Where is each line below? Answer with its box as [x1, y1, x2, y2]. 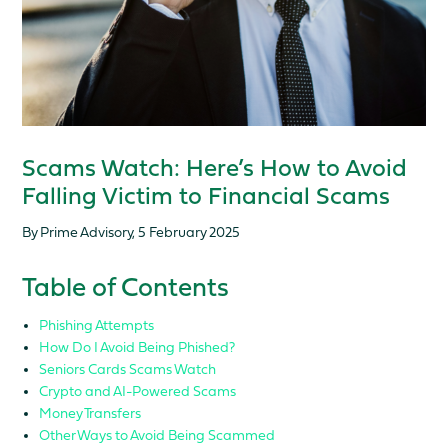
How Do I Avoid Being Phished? [39, 339, 236, 356]
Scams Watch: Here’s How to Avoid [22, 158, 408, 183]
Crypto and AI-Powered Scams [39, 383, 237, 400]
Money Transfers [39, 405, 142, 422]
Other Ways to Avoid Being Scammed [39, 427, 276, 444]
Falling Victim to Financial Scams [22, 186, 391, 211]
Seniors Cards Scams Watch [39, 361, 217, 378]
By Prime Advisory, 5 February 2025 [22, 224, 241, 241]
